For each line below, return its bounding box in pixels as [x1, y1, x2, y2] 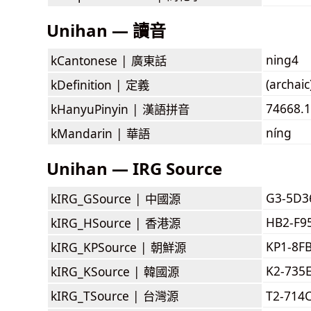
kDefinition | [51, 76, 126, 93]
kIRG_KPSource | [51, 238, 151, 255]
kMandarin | [51, 124, 126, 142]
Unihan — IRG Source [47, 156, 222, 180]
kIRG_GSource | [51, 190, 145, 207]
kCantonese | [51, 51, 131, 69]
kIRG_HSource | [51, 214, 145, 231]
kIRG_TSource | [51, 287, 143, 304]
